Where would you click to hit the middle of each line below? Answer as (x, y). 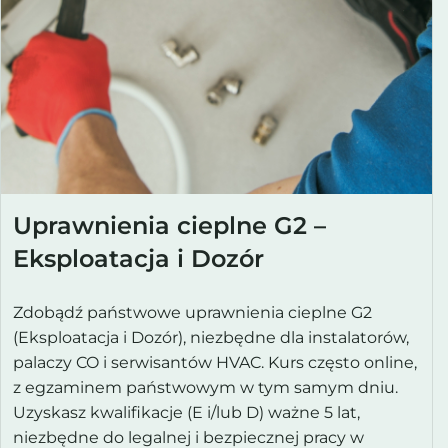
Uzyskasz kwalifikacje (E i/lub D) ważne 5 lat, (186, 412)
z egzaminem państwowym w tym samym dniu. (205, 387)
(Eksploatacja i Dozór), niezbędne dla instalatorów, (211, 337)
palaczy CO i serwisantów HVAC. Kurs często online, (215, 362)
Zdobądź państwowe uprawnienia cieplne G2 (192, 312)
